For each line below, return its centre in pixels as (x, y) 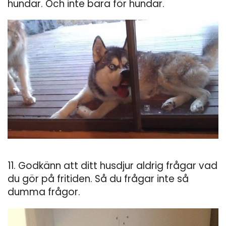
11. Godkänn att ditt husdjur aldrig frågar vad (112, 166)
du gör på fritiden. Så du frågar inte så (98, 179)
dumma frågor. (44, 192)
